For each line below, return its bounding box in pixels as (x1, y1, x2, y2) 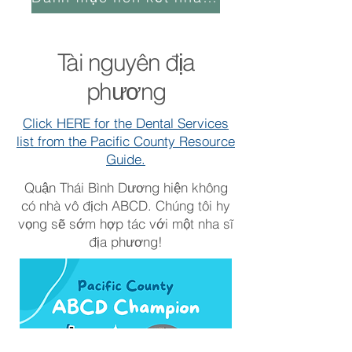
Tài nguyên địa (57, 48, 195, 77)
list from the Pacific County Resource (16, 133, 235, 149)
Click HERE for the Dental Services (23, 115, 229, 131)
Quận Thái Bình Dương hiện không (24, 179, 228, 196)
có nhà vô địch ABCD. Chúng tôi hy (21, 197, 230, 214)
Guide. (106, 151, 145, 167)
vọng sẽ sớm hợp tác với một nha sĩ (18, 215, 233, 232)
